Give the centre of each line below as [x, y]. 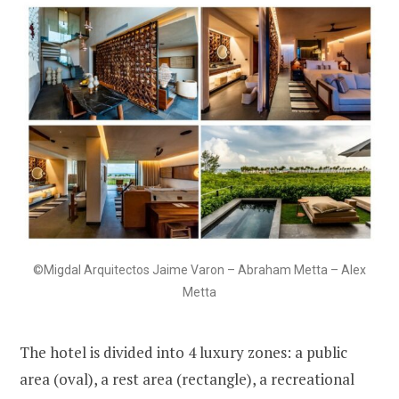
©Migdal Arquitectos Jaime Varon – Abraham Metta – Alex [199, 270]
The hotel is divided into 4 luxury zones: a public [183, 353]
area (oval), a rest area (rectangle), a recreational [187, 379]
